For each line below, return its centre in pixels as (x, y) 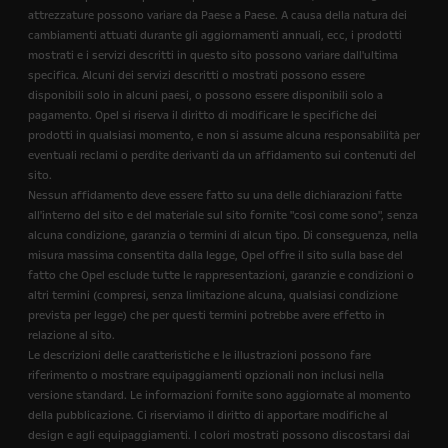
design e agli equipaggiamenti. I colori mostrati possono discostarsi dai (219, 435)
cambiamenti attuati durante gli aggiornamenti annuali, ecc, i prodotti (215, 35)
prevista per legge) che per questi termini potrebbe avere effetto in (206, 315)
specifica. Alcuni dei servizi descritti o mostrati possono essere (196, 75)
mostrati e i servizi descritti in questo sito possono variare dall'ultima (213, 55)
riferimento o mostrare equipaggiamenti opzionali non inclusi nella (206, 375)
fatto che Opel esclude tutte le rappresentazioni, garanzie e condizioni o (221, 275)
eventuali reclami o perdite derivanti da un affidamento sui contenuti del (222, 155)
